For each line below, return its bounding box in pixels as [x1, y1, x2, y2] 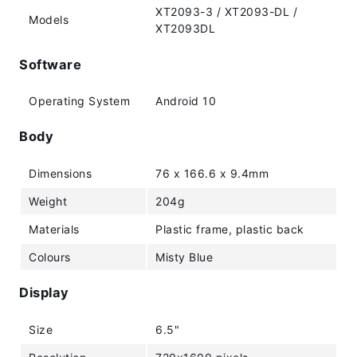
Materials [29, 222, 80, 236]
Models [29, 13, 69, 27]
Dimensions [29, 166, 92, 180]
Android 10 [155, 94, 216, 108]
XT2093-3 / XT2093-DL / [155, 5, 297, 19]
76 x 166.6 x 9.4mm [155, 166, 269, 180]
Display [19, 284, 69, 301]
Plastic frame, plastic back [155, 222, 304, 236]
